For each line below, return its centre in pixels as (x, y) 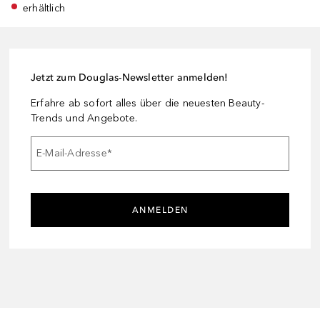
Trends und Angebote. (84, 118)
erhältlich (44, 8)
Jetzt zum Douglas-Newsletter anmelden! (130, 77)
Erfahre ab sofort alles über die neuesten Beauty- (147, 103)
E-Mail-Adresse (72, 154)
